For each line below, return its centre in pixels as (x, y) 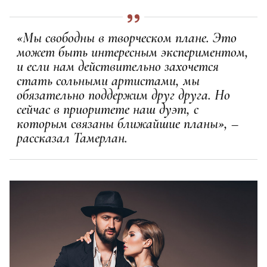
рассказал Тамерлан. (74, 138)
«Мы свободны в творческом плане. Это (127, 38)
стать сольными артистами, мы (108, 80)
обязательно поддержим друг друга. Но (123, 95)
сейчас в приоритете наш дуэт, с (108, 109)
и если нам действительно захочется (118, 66)
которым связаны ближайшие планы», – (128, 123)
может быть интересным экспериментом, (133, 52)
